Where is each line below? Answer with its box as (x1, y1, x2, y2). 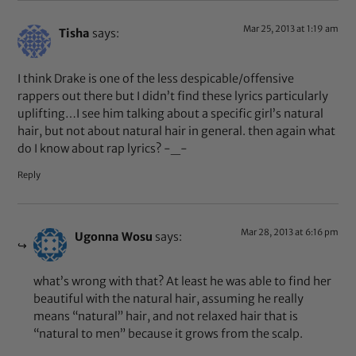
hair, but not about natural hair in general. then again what (17, 123, 336, 138)
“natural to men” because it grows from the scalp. (33, 327, 304, 342)
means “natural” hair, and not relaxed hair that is (33, 309, 299, 324)
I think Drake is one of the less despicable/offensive (17, 71, 295, 86)
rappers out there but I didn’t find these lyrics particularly (17, 88, 329, 103)
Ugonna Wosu (75, 229, 153, 244)
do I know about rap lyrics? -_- (17, 141, 188, 156)
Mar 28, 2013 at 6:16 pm (240, 226, 339, 238)
